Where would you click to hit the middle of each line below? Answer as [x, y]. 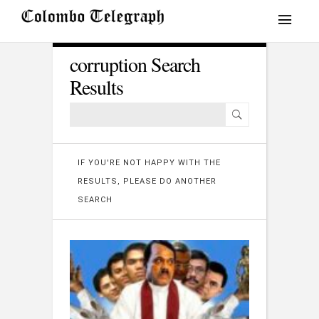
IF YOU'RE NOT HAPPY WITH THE [149, 163]
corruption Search [135, 64]
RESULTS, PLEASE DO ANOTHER [147, 181]
